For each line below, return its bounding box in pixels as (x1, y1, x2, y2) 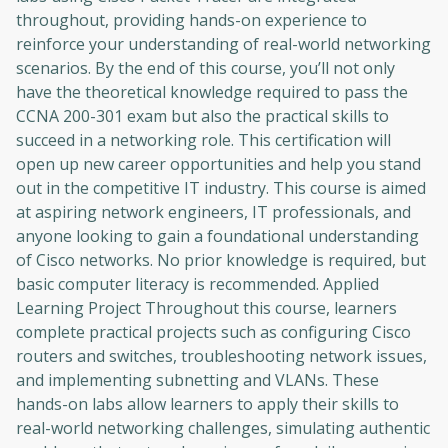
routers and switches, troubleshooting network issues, (16, 345, 427, 368)
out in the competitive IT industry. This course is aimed (16, 177, 426, 200)
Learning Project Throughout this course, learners (16, 297, 397, 320)
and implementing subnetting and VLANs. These (16, 369, 379, 392)
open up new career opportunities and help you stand (16, 153, 421, 176)
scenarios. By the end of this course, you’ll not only (16, 57, 395, 80)
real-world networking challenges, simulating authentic (16, 417, 430, 440)
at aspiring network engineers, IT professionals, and (16, 201, 411, 224)
